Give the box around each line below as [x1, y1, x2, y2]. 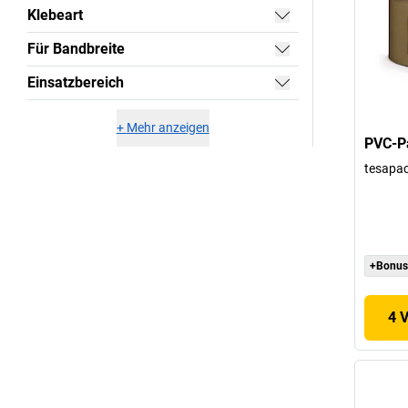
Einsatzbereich [27, 73, 124, 91]
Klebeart [27, 5, 83, 24]
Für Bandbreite [27, 39, 125, 57]
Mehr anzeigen [126, 119, 209, 135]
